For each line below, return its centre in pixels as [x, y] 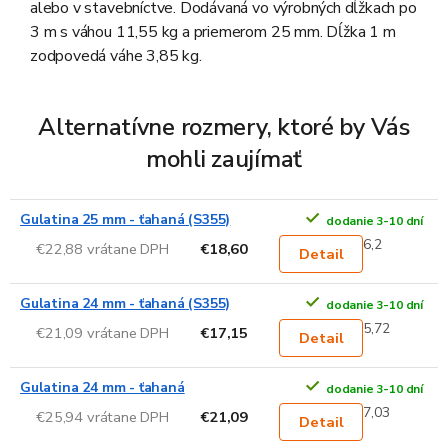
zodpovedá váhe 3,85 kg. [116, 56]
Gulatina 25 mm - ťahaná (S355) [125, 220]
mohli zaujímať [224, 159]
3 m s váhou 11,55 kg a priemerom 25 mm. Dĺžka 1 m [213, 32]
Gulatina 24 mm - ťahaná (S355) [125, 304]
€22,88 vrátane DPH [102, 248]
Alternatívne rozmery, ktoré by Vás [224, 127]
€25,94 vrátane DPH [102, 416]
